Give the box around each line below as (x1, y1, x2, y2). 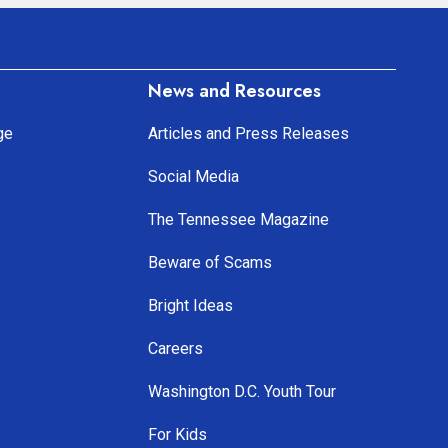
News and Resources (147, 78, 321, 105)
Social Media (147, 167, 239, 187)
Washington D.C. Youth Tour (147, 382, 336, 402)
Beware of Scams (147, 253, 272, 273)
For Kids (147, 425, 207, 445)
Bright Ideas (147, 296, 233, 316)
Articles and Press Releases (147, 124, 349, 144)
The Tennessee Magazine (147, 210, 329, 230)
